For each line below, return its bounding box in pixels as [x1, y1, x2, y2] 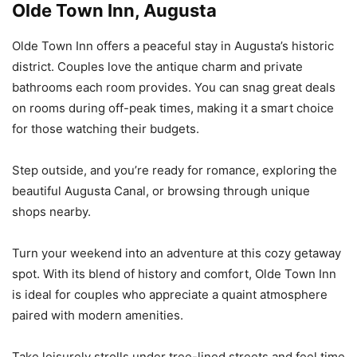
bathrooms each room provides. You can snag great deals [12, 79, 335, 95]
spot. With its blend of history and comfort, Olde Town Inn [12, 265, 336, 281]
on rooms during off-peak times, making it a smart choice [12, 100, 334, 116]
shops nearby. [12, 203, 91, 219]
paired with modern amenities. [12, 307, 183, 323]
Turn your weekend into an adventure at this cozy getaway [12, 245, 341, 261]
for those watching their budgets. [12, 120, 199, 136]
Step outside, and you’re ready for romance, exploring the [12, 162, 337, 178]
